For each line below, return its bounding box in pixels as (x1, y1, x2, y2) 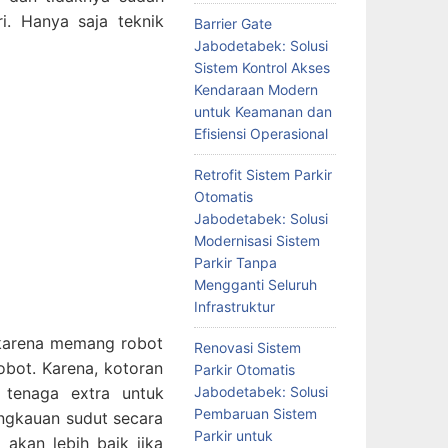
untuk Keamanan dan (193, 102, 332, 120)
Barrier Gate (193, 14, 272, 32)
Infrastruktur (193, 297, 275, 315)
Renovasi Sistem (193, 338, 301, 356)
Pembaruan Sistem (193, 404, 317, 422)
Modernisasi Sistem (193, 231, 320, 249)
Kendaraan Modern (193, 80, 318, 98)
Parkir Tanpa (193, 253, 277, 271)
